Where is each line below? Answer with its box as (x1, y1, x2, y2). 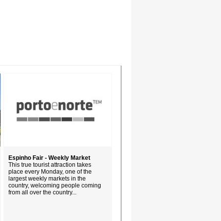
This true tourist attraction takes (8, 161, 91, 168)
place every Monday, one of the (8, 168, 92, 175)
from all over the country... (8, 189, 76, 196)
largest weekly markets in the (8, 175, 86, 182)
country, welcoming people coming (8, 182, 101, 189)
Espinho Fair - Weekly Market (8, 154, 90, 161)
